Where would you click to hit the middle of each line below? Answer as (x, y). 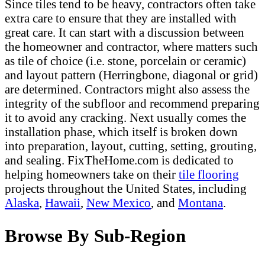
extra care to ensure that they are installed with (121, 18)
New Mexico (119, 203)
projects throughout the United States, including (126, 189)
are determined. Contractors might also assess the (127, 89)
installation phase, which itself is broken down (121, 132)
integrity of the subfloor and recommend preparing (132, 104)
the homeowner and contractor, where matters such (131, 47)
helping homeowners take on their (92, 174)
